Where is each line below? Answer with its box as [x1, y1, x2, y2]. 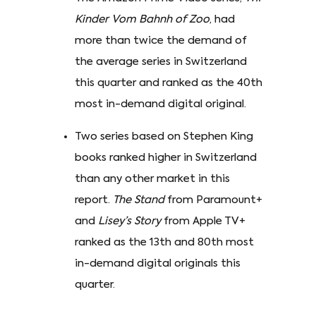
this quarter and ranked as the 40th [75, 78, 262, 89]
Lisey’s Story [98, 216, 161, 227]
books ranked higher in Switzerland [75, 152, 257, 164]
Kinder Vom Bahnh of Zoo [75, 14, 209, 25]
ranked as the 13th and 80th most [75, 237, 254, 248]
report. [75, 195, 113, 206]
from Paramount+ [167, 195, 262, 206]
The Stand [113, 195, 167, 206]
